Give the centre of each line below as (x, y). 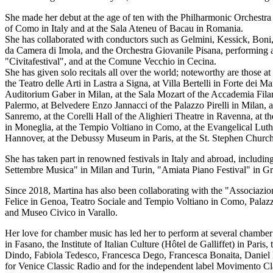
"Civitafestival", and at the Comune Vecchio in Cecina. (111, 62)
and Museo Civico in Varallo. (61, 213)
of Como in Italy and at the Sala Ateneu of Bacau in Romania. (124, 29)
